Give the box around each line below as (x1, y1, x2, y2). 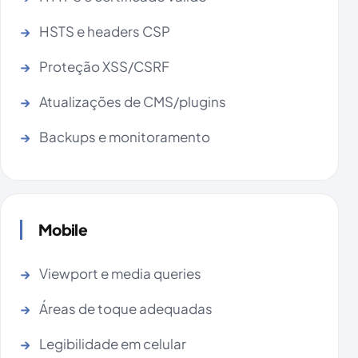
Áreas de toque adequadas (39, 300, 213, 318)
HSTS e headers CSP (39, 22, 170, 41)
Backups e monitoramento (39, 128, 210, 146)
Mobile (38, 220, 87, 240)
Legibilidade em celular (39, 335, 186, 353)
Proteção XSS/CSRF (39, 58, 169, 76)
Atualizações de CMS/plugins (39, 93, 226, 111)
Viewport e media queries (39, 265, 201, 283)
